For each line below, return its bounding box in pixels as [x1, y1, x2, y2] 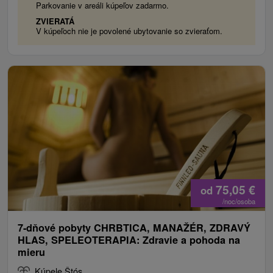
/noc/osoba [222, 196, 255, 207]
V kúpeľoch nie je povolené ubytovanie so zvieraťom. [36, 25, 222, 37]
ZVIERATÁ [36, 15, 74, 27]
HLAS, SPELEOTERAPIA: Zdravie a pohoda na [18, 233, 240, 247]
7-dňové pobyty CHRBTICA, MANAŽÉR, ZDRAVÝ [18, 221, 250, 235]
